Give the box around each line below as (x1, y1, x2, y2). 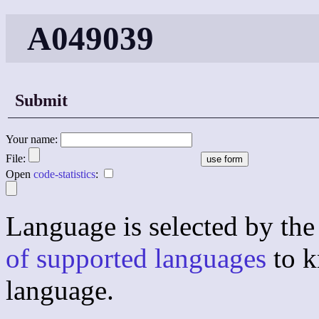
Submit (15, 91, 68, 110)
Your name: (6, 133, 61, 146)
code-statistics (33, 168, 95, 181)
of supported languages (6, 243, 266, 274)
